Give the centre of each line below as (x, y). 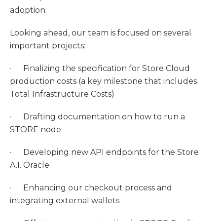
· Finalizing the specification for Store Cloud (100, 68)
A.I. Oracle (30, 165)
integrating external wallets (65, 201)
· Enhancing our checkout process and (91, 188)
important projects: (48, 46)
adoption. (28, 10)
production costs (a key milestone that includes (103, 81)
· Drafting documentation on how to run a (97, 117)
